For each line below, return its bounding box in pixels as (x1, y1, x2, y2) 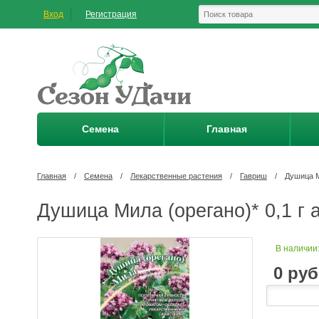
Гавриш (240, 172, 267, 180)
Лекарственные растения (130, 172, 222, 180)
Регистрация (85, 9, 137, 19)
